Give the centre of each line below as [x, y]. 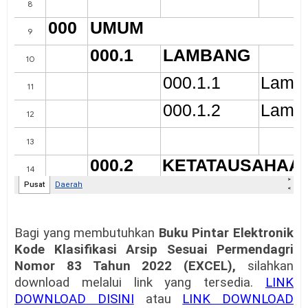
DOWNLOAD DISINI [74, 299]
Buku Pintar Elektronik [226, 233]
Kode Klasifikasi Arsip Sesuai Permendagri [154, 250]
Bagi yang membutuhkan [87, 233]
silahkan [271, 266]
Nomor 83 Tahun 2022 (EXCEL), [131, 266]
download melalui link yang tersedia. [140, 283]
